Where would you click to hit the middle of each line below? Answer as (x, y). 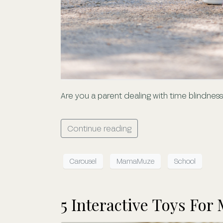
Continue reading (99, 128)
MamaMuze (135, 161)
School (185, 161)
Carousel (83, 161)
